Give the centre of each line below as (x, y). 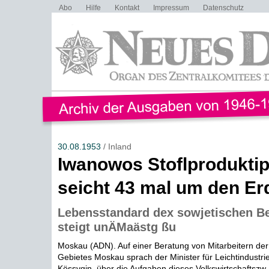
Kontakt (127, 8)
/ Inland (116, 147)
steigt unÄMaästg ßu (116, 227)
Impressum (171, 8)
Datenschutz (223, 8)
